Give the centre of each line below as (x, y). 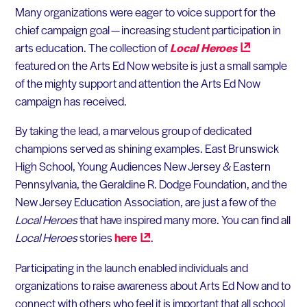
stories (97, 237)
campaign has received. (71, 100)
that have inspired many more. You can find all (184, 220)
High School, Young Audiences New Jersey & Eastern (143, 166)
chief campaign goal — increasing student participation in (148, 29)
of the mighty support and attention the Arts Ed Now (137, 83)
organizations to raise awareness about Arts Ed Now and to (152, 285)
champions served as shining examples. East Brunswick (147, 148)
